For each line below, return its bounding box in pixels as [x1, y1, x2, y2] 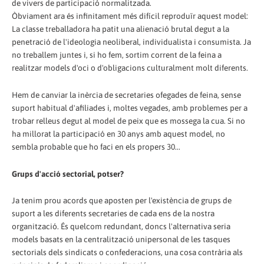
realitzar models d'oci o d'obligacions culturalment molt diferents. [12, 62, 248, 72]
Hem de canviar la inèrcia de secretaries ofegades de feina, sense [12, 90, 241, 100]
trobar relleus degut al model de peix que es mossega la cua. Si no [12, 115, 245, 126]
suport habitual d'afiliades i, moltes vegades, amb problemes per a [12, 103, 247, 113]
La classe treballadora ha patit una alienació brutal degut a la [12, 24, 229, 34]
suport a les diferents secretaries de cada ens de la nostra [12, 209, 214, 219]
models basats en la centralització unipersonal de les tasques [12, 235, 230, 245]
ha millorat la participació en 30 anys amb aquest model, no [12, 128, 225, 138]
